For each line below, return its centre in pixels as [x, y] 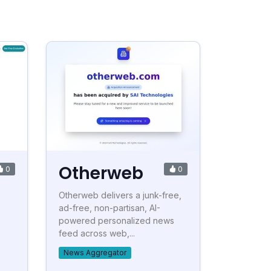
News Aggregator [95, 253]
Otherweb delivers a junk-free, [120, 195]
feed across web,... [97, 233]
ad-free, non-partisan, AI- [109, 208]
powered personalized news [116, 220]
